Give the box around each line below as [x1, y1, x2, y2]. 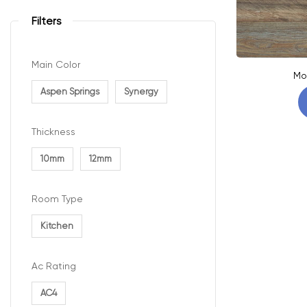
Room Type [32, 193, 83, 204]
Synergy [124, 86, 158, 97]
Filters [32, 14, 62, 27]
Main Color [32, 58, 80, 70]
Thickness [32, 125, 75, 137]
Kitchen [40, 221, 73, 232]
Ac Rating [32, 260, 76, 272]
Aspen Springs [40, 86, 99, 97]
